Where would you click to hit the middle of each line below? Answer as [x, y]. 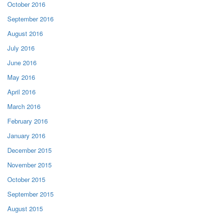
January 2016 [26, 135]
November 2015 [29, 164]
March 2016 [24, 106]
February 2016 [27, 121]
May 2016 [21, 77]
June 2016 [22, 62]
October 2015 [26, 179]
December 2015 [29, 150]
